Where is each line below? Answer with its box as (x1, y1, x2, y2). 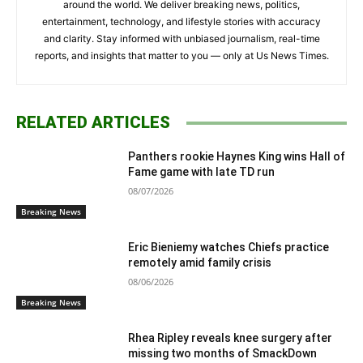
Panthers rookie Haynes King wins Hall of (128, 150, 346, 164)
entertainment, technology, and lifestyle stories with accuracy (42, 15, 321, 28)
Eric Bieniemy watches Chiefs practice (128, 240, 330, 254)
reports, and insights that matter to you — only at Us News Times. (34, 49, 329, 62)
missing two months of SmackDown (128, 346, 318, 360)
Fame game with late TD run (128, 165, 275, 179)
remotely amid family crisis (128, 255, 272, 269)
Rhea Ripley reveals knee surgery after (128, 331, 333, 344)
